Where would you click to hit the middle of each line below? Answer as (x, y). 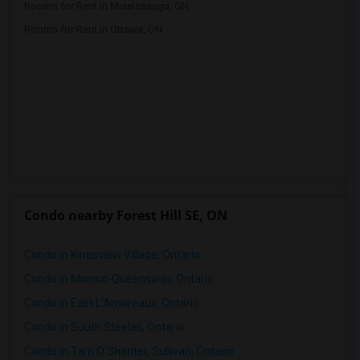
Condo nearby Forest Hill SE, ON (126, 215)
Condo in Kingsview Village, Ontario (112, 255)
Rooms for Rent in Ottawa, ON (93, 29)
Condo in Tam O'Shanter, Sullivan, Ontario (129, 351)
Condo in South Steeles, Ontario (104, 327)
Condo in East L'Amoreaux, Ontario (112, 303)
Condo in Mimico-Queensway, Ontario (119, 279)
